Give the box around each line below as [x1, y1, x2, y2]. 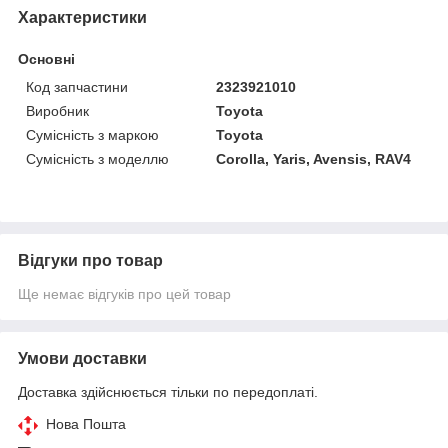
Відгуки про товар [18, 252, 163, 269]
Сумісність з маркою [26, 127, 159, 143]
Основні [18, 51, 75, 67]
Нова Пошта [46, 416, 126, 432]
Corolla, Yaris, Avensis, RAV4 [216, 151, 412, 167]
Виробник [26, 103, 89, 119]
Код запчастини [26, 79, 128, 95]
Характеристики [18, 9, 147, 26]
